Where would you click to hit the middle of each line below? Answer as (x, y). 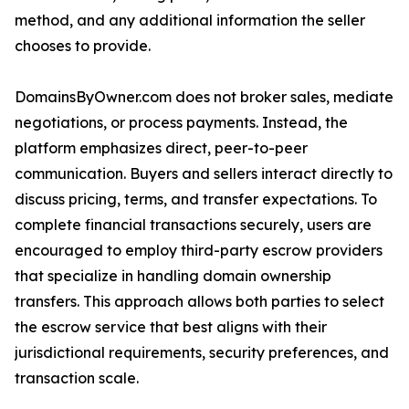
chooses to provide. (83, 46)
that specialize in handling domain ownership (173, 276)
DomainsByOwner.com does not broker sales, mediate (204, 97)
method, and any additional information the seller (190, 21)
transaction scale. (77, 378)
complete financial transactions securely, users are (193, 225)
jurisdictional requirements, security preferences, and (202, 353)
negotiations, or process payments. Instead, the (181, 123)
